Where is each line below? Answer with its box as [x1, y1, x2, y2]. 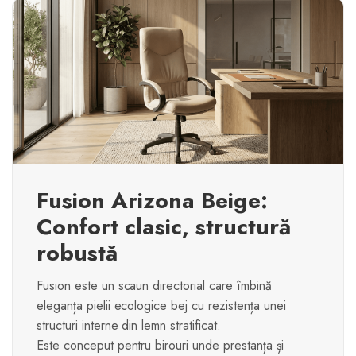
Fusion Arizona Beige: [37, 184, 268, 218]
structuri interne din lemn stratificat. [37, 316, 221, 335]
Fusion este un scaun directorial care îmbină [37, 277, 272, 296]
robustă [37, 237, 118, 270]
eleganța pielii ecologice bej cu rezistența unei [37, 296, 286, 315]
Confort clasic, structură [37, 211, 291, 244]
